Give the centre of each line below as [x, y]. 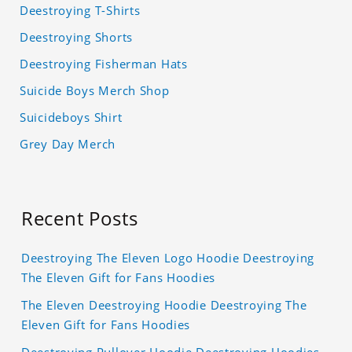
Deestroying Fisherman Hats [104, 64]
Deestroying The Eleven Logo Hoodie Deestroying [168, 258]
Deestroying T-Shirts [80, 11]
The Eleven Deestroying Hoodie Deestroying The [164, 305]
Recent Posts [80, 218]
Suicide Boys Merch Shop [95, 91]
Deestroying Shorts [76, 37]
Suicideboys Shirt [71, 117]
